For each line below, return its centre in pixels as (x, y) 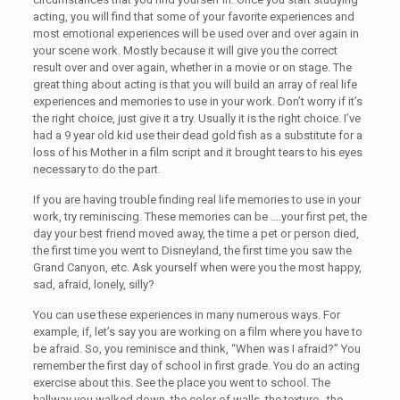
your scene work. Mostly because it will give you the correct (185, 50)
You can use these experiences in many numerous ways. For (186, 315)
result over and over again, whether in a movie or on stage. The (192, 67)
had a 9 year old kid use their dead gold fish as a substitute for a (197, 135)
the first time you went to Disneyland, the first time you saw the (192, 250)
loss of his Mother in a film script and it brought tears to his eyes (197, 152)
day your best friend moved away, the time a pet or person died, (196, 233)
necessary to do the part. (96, 169)
